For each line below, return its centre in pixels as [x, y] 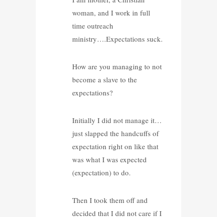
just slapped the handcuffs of [115, 133]
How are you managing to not [117, 66]
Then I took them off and [110, 200]
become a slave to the [104, 79]
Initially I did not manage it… [117, 120]
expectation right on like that [115, 146]
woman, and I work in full [111, 12]
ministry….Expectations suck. [117, 39]
